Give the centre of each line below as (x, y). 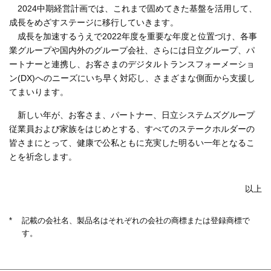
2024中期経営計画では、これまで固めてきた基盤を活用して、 (138, 8)
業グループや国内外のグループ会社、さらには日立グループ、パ (132, 50)
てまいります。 (39, 92)
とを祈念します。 (43, 157)
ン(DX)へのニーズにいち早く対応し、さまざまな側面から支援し (132, 78)
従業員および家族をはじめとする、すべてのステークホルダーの (132, 129)
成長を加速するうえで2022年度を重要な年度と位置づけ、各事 (138, 36)
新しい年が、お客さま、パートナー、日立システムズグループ (136, 115)
